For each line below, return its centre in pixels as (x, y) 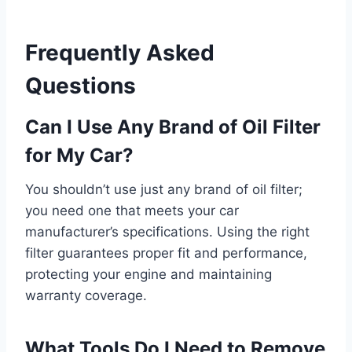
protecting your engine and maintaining (148, 274)
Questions (81, 85)
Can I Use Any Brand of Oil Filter (173, 126)
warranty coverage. (86, 295)
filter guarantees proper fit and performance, (166, 253)
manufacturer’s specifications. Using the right (167, 231)
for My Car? (79, 155)
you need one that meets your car (132, 210)
